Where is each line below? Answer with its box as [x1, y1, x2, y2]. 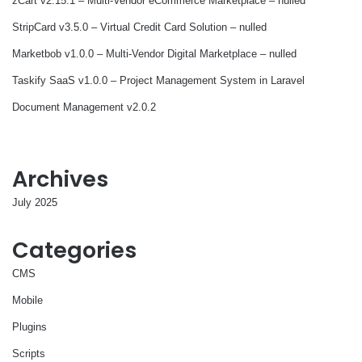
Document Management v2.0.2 [12, 100, 156, 113]
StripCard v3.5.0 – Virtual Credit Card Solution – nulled [12, 20, 267, 33]
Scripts [12, 347, 45, 360]
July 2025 [12, 196, 57, 208]
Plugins [12, 320, 47, 333]
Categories [12, 234, 137, 265]
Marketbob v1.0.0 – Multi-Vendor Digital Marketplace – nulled [12, 47, 297, 60]
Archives [12, 163, 108, 194]
